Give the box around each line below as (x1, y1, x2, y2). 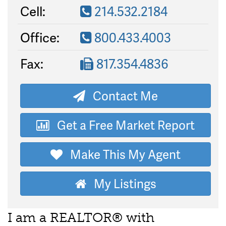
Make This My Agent (63, 146, 181, 163)
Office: (20, 28, 60, 47)
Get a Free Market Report (49, 117, 195, 134)
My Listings (86, 175, 156, 192)
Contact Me (85, 87, 158, 104)
